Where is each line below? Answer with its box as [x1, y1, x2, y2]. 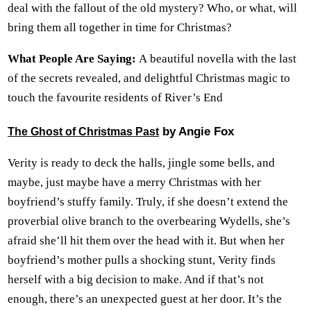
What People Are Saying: [8, 51, 139, 65]
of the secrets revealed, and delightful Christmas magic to [8, 71, 290, 85]
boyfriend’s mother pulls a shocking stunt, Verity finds [8, 253, 276, 267]
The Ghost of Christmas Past [8, 126, 159, 138]
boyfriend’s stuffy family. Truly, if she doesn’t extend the [8, 195, 288, 209]
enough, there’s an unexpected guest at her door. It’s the [8, 292, 282, 306]
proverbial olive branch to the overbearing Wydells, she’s [8, 215, 290, 228]
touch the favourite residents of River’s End [8, 90, 223, 104]
